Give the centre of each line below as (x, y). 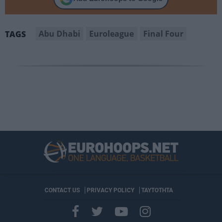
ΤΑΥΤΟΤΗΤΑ (157, 190)
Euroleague (112, 33)
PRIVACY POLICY (110, 190)
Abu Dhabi (60, 33)
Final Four (163, 33)
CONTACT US (62, 190)
